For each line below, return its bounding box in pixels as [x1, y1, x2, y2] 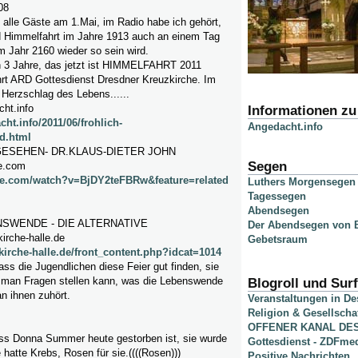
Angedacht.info [248, 120, 323, 133]
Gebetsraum [248, 233, 308, 246]
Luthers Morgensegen [248, 176, 356, 189]
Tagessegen [248, 190, 306, 203]
